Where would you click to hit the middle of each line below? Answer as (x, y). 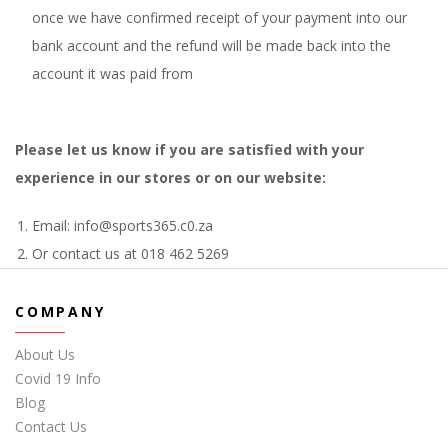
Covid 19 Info (58, 378)
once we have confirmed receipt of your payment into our (219, 17)
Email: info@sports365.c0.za (122, 225)
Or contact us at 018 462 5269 (130, 253)
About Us (45, 354)
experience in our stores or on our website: (170, 177)
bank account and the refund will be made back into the (211, 45)
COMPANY (60, 311)
